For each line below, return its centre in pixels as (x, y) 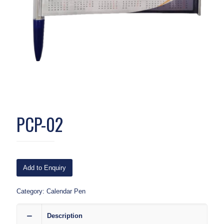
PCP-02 (40, 124)
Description (65, 215)
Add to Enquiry (44, 167)
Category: (31, 191)
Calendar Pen (66, 191)
